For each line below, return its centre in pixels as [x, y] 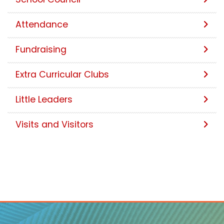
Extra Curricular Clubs [62, 75]
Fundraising [41, 50]
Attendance [42, 25]
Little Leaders [44, 100]
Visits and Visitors [54, 125]
